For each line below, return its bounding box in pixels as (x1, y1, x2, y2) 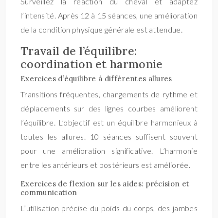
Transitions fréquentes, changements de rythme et (20, 90, 198, 99)
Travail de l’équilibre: (20, 44, 137, 58)
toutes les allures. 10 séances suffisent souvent (20, 132, 198, 141)
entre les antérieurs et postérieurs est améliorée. (20, 160, 191, 169)
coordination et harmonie (20, 57, 163, 71)
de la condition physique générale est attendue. (20, 25, 183, 34)
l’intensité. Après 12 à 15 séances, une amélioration (20, 11, 198, 20)
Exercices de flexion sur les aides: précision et (20, 179, 190, 188)
